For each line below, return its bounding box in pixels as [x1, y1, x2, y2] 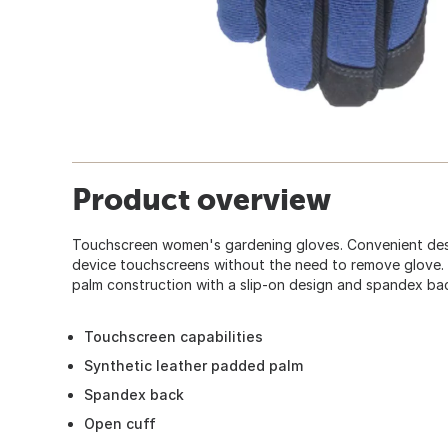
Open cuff [84, 414, 156, 432]
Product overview [72, 181, 331, 216]
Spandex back [84, 385, 184, 403]
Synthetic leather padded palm [84, 356, 303, 374]
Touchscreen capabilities [84, 327, 263, 345]
